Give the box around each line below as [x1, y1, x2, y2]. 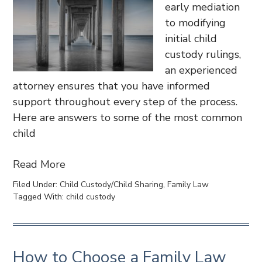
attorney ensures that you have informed [13, 79, 211, 93]
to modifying [165, 16, 226, 30]
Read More [13, 157, 66, 171]
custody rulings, [165, 47, 242, 61]
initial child [165, 32, 218, 46]
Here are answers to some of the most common [13, 111, 243, 125]
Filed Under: [13, 179, 60, 190]
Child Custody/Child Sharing [60, 179, 164, 190]
